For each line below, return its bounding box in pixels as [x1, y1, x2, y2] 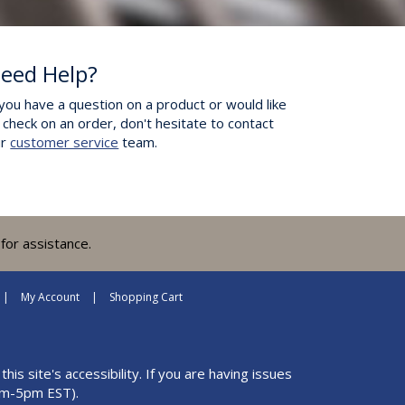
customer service [10, 133, 119, 151]
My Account [21, 289, 80, 305]
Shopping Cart [109, 289, 183, 305]
